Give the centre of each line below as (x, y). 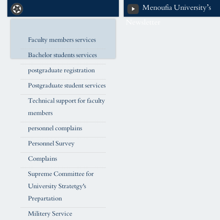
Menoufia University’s (177, 8)
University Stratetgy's (57, 186)
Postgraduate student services (67, 86)
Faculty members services (62, 40)
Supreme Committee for (61, 174)
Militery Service (50, 214)
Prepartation (45, 199)
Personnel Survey (51, 144)
